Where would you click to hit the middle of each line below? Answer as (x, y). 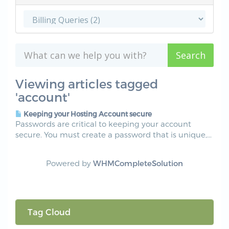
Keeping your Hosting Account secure (87, 114)
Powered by (70, 163)
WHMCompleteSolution (138, 163)
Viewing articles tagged (87, 84)
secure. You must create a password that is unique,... (113, 134)
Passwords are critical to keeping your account (103, 124)
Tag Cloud (47, 212)
